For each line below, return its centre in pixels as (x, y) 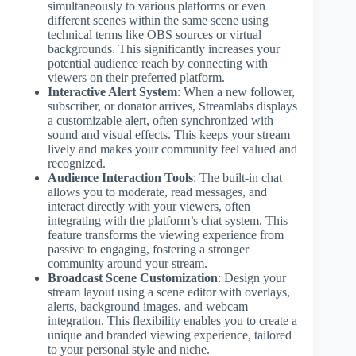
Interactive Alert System (112, 91)
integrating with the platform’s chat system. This (168, 220)
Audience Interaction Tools (120, 177)
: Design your (252, 277)
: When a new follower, (236, 91)
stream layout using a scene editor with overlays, (169, 292)
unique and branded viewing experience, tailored (170, 335)
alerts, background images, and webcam (148, 306)
